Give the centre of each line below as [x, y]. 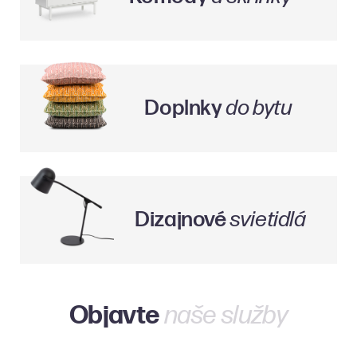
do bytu [259, 108]
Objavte [116, 316]
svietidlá [268, 220]
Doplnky [185, 108]
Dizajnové [182, 220]
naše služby [226, 316]
